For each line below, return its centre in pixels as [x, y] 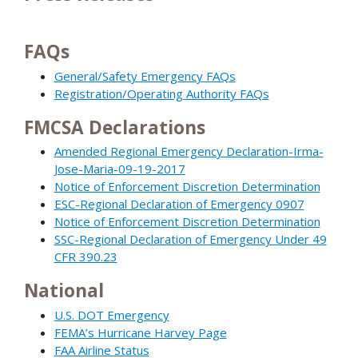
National [64, 291]
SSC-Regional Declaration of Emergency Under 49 [190, 239]
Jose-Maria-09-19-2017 [119, 169]
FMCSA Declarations [115, 127]
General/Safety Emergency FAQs [145, 76]
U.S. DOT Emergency [111, 314]
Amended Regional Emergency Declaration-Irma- [189, 151]
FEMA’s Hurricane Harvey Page [140, 332]
